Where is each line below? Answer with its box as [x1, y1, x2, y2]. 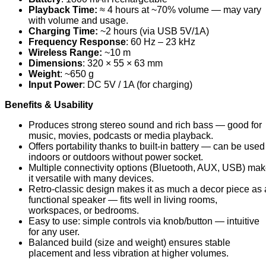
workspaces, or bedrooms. [28, 205, 139, 216]
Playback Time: [28, 5, 97, 15]
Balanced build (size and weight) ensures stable [28, 237, 230, 248]
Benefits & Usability [5, 100, 93, 110]
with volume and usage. [28, 15, 128, 26]
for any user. [28, 227, 80, 237]
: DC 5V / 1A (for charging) [83, 80, 192, 90]
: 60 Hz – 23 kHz [126, 37, 195, 47]
